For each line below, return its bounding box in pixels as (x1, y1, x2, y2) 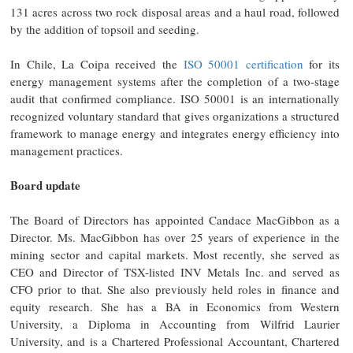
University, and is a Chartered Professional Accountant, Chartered (10, 333, 340, 349)
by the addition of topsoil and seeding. (10, 20, 199, 37)
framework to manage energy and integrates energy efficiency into (10, 124, 340, 141)
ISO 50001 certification (183, 55, 303, 72)
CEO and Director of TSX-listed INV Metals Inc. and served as (10, 263, 340, 280)
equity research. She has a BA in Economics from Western (10, 298, 340, 314)
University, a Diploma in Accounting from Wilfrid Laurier (10, 315, 340, 332)
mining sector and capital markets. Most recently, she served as (10, 246, 340, 262)
